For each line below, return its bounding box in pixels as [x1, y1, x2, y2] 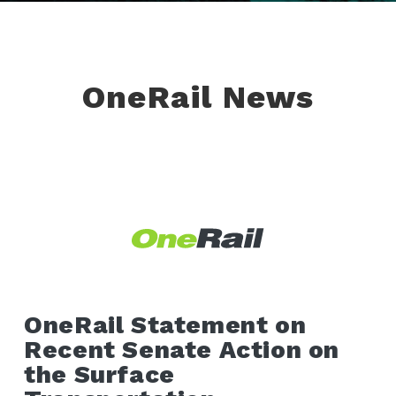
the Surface [24, 360, 175, 390]
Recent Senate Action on [24, 335, 339, 365]
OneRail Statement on [24, 310, 307, 340]
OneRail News [81, 79, 315, 116]
